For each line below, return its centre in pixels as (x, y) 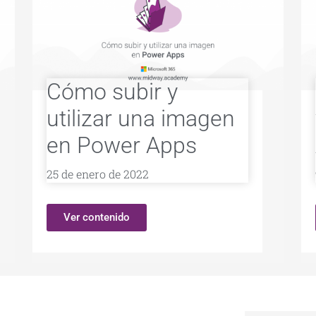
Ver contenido (96, 218)
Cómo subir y (112, 92)
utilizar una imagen (140, 119)
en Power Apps (121, 146)
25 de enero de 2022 (97, 174)
